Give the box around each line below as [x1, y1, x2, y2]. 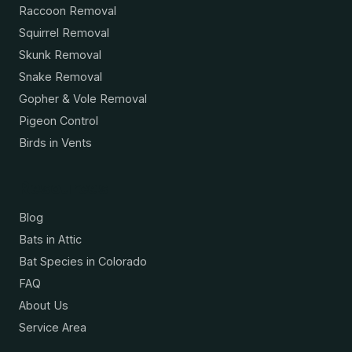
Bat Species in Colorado [19, 255, 147, 269]
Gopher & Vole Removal [19, 92, 147, 106]
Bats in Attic [19, 233, 82, 247]
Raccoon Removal [19, 4, 116, 18]
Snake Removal [19, 70, 102, 84]
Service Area [19, 321, 86, 335]
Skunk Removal [19, 48, 101, 62]
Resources [19, 178, 108, 199]
